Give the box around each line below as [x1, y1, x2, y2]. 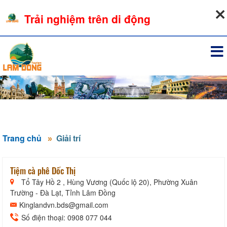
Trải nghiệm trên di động [24, 11, 150, 26]
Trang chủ [3, 132, 42, 144]
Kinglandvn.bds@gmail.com [19, 199, 108, 210]
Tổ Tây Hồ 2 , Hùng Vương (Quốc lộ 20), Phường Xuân [19, 176, 198, 187]
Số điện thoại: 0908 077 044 [19, 212, 112, 222]
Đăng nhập [186, 23, 217, 32]
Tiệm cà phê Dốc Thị [10, 164, 75, 177]
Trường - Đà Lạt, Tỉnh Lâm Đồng [10, 187, 116, 198]
